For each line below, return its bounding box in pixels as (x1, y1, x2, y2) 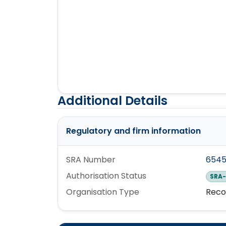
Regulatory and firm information (66, 125, 201, 137)
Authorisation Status (66, 170, 146, 182)
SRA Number (66, 154, 116, 166)
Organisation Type (66, 186, 139, 198)
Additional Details (58, 92, 167, 109)
